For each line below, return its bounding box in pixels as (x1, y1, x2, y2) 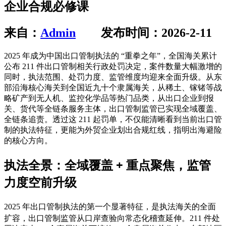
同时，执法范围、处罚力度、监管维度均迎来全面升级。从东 (4, 72, 222, 81)
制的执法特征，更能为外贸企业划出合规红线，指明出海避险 (4, 125, 222, 134)
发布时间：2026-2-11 (101, 26, 212, 39)
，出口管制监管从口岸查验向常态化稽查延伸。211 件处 (20, 213, 220, 222)
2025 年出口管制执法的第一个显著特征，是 (4, 202, 159, 211)
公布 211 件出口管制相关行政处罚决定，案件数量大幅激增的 (4, 62, 222, 71)
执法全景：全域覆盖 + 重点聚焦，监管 (4, 156, 211, 173)
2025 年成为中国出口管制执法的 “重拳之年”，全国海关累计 (4, 51, 217, 60)
